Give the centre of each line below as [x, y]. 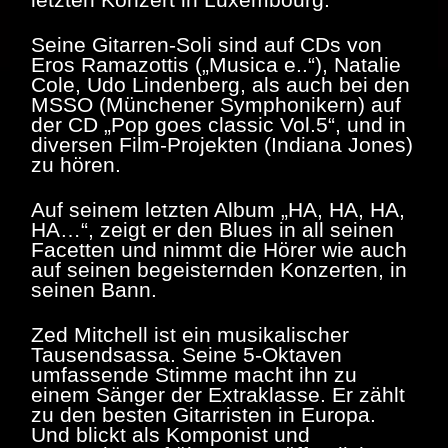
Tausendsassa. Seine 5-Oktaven [186, 355]
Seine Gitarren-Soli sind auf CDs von [206, 45]
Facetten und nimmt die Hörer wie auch [219, 250]
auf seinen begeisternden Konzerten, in [219, 270]
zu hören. [76, 165]
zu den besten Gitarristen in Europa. [203, 415]
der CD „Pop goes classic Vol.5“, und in [218, 125]
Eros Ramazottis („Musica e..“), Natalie [216, 65]
